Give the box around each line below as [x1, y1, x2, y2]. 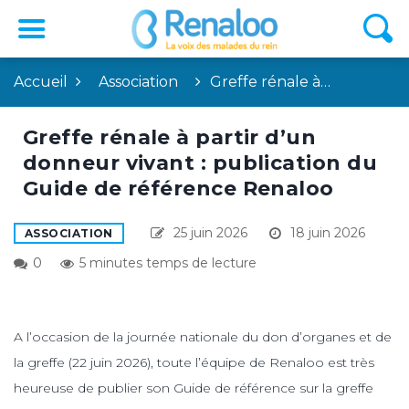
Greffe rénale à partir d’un [23, 124, 317, 150]
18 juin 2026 [286, 224, 365, 241]
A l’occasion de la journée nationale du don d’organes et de [14, 328, 392, 345]
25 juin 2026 [169, 224, 247, 241]
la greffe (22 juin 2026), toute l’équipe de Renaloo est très [14, 353, 374, 371]
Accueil [14, 72, 68, 90]
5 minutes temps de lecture [79, 254, 257, 271]
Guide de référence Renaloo [23, 175, 334, 201]
